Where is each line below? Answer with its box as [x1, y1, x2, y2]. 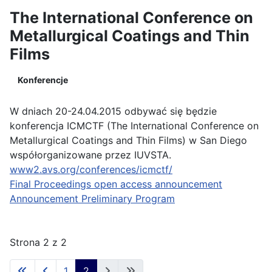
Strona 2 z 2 [10, 236, 67, 248]
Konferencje [18, 75, 68, 85]
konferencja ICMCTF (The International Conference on [10, 120, 259, 132]
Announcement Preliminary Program [10, 192, 175, 205]
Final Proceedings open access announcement [10, 178, 222, 190]
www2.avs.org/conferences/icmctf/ [10, 163, 172, 175]
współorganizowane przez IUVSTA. [10, 149, 171, 161]
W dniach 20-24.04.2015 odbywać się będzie [10, 105, 217, 117]
